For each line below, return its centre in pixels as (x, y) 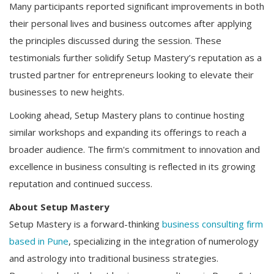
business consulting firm (213, 224)
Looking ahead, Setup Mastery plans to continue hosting (127, 115)
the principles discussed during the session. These (115, 41)
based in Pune (39, 241)
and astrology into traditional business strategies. (114, 258)
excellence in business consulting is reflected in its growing (132, 167)
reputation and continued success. (81, 184)
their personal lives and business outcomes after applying (131, 24)
